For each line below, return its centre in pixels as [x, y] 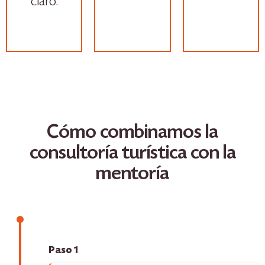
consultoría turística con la [132, 154]
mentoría [132, 175]
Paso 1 [63, 251]
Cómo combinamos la [132, 134]
